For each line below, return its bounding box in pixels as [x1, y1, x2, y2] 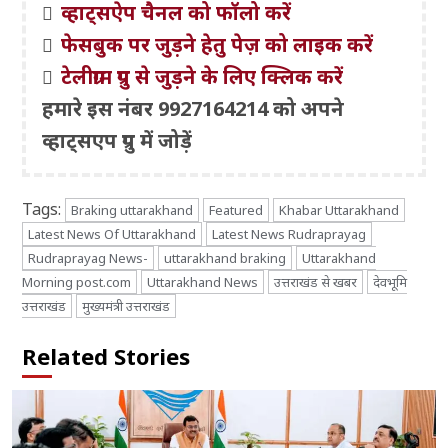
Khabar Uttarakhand [279, 201, 400, 220]
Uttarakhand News [147, 273, 259, 292]
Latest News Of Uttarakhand [28, 225, 197, 244]
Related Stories [22, 341, 191, 372]
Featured [209, 201, 264, 220]
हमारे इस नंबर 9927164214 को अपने [42, 95, 345, 123]
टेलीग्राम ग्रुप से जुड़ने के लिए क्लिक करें [61, 63, 344, 91]
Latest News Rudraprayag [212, 225, 367, 244]
